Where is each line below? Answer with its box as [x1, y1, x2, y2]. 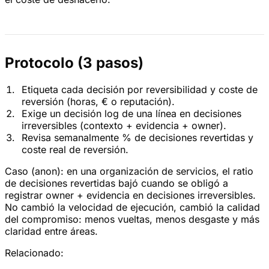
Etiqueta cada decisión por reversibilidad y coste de [22, 83, 258, 96]
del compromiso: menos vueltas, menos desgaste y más [5, 213, 259, 226]
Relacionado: [5, 247, 64, 259]
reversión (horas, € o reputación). [22, 95, 175, 108]
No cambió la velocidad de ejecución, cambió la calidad [5, 201, 260, 214]
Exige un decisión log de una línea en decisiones [22, 107, 241, 120]
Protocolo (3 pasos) [5, 54, 144, 72]
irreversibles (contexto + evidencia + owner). [22, 119, 226, 132]
